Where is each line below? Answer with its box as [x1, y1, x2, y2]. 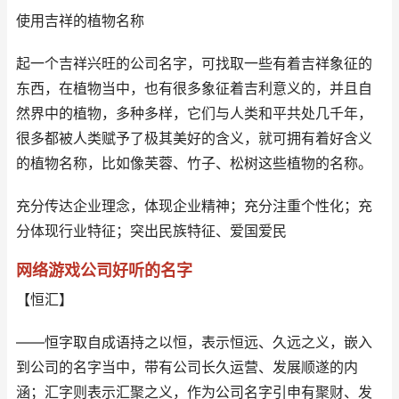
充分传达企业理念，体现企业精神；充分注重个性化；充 [16, 198, 372, 215]
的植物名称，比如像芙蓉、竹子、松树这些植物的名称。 [16, 155, 372, 172]
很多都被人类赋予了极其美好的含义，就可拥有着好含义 [16, 130, 372, 147]
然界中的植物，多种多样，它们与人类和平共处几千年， [16, 105, 372, 122]
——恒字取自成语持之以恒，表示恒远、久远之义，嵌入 [16, 334, 372, 351]
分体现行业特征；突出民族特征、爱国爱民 [16, 223, 315, 240]
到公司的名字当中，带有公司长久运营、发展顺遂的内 [16, 359, 358, 376]
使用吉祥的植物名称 [16, 12, 144, 29]
